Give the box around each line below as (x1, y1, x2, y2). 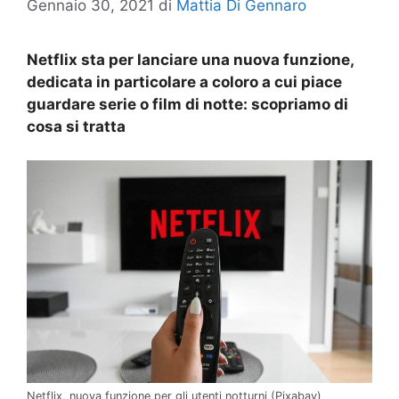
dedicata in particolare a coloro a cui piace (27, 72, 342, 91)
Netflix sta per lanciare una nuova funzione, (27, 50, 354, 69)
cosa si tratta (27, 117, 126, 135)
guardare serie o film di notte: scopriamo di (27, 94, 348, 113)
